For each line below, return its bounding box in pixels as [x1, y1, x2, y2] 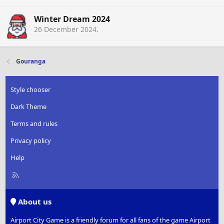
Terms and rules [10, 119, 58, 128]
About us [16, 196, 52, 207]
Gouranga [16, 57, 46, 66]
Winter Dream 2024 [34, 13, 110, 24]
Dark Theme [10, 102, 47, 111]
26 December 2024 [34, 24, 96, 34]
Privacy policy [10, 136, 51, 145]
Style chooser [10, 85, 51, 94]
